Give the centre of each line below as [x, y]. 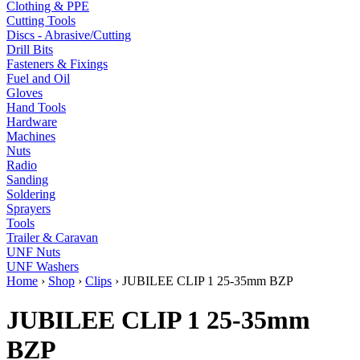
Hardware [32, 122]
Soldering [31, 194]
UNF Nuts [33, 252]
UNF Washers [43, 266]
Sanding [27, 180]
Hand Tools [36, 107]
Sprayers [29, 209]
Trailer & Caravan [52, 237]
